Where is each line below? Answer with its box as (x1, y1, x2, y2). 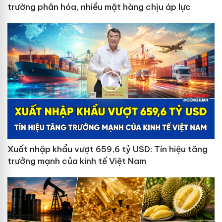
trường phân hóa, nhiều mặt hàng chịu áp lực (7, 1, 191, 13)
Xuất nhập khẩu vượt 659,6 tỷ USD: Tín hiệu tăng (7, 144, 208, 155)
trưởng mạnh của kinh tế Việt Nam (7, 156, 146, 167)
